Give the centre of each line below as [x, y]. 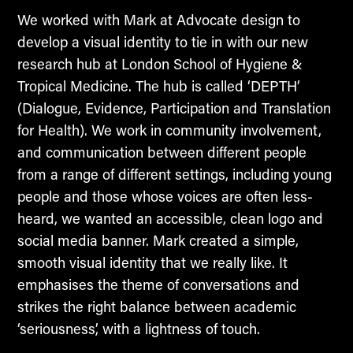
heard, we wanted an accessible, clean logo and [170, 218]
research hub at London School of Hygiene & [160, 63]
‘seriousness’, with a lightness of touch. [138, 328]
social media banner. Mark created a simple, [158, 240]
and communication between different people [162, 152]
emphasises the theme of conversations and [158, 284]
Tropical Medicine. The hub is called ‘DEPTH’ [158, 85]
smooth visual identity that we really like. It [152, 262]
